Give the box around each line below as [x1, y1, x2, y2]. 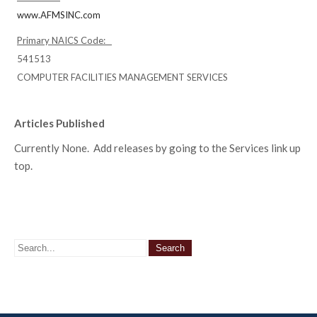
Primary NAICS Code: [17, 35, 112, 46]
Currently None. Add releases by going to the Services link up [14, 142, 301, 154]
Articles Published [14, 117, 105, 129]
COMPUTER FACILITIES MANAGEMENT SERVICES [17, 71, 228, 83]
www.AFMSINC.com [17, 9, 100, 21]
